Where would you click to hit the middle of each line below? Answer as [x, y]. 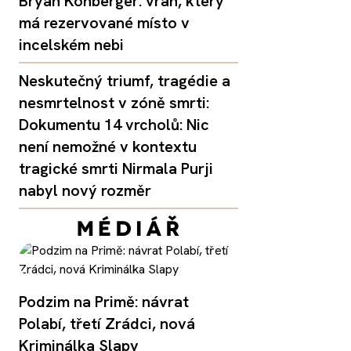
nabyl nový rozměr [85, 190]
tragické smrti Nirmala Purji [116, 168]
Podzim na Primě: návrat [104, 301]
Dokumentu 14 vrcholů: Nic [114, 124]
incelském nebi [71, 44]
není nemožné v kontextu [108, 146]
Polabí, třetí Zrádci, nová [107, 323]
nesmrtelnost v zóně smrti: [114, 102]
